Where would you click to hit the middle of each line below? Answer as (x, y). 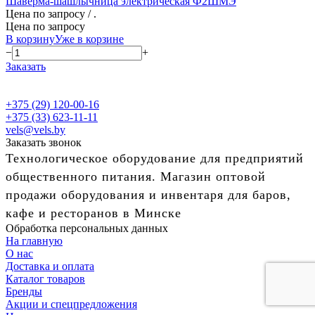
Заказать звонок (44, 142)
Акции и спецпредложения (71, 304)
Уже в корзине (89, 39)
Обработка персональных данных (87, 228)
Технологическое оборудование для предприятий (155, 158)
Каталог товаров (45, 278)
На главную (34, 240)
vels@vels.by (36, 129)
